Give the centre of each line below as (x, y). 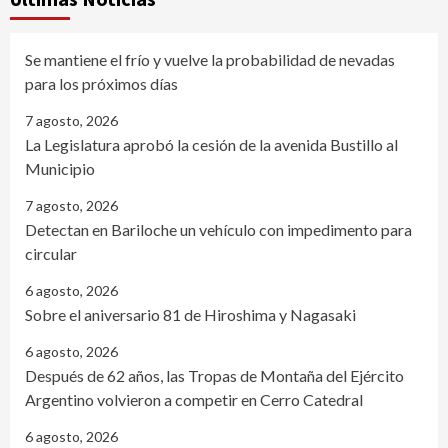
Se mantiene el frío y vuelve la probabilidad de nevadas (210, 59)
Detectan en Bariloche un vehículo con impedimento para (218, 229)
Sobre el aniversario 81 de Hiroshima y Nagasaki (192, 314)
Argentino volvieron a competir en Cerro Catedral (194, 399)
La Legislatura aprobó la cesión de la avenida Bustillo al (211, 144)
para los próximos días (101, 83)
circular (51, 253)
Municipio (60, 168)
